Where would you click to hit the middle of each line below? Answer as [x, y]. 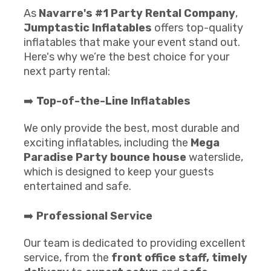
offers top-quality [198, 28]
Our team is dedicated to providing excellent [135, 243]
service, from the [67, 258]
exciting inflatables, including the [107, 143]
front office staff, [160, 258]
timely [230, 258]
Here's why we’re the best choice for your [126, 57]
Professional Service [94, 216]
